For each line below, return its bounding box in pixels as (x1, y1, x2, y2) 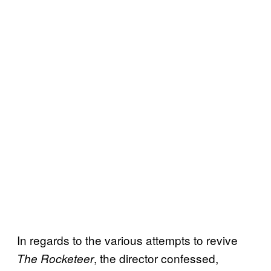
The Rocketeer (17, 250, 94, 266)
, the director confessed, (94, 249, 218, 266)
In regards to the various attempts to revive (17, 231, 238, 248)
